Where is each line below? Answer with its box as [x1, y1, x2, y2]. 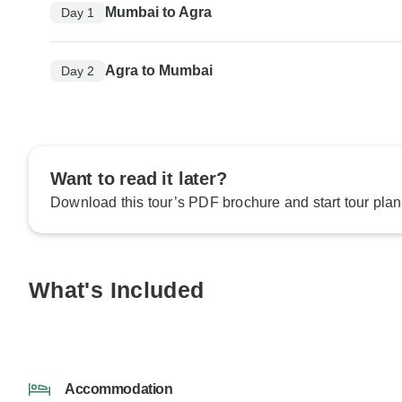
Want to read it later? [50, 169, 227, 189]
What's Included [29, 277, 205, 303]
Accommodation [65, 381, 173, 398]
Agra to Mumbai [105, 63, 213, 79]
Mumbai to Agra [105, 4, 212, 21]
